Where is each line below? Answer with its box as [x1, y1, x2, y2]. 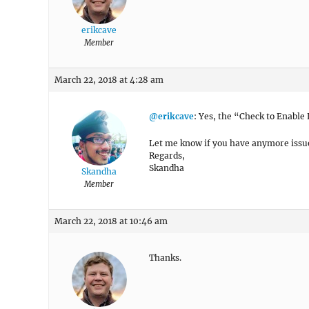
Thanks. [149, 252, 181, 263]
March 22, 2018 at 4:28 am [54, 74, 163, 85]
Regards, [149, 150, 185, 161]
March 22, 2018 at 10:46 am [54, 216, 168, 226]
